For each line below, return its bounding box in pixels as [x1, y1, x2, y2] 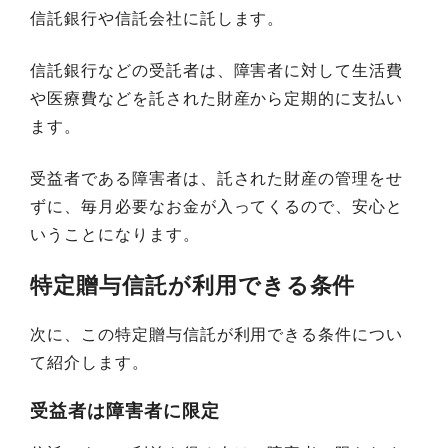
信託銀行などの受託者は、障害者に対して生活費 [30, 59, 404, 80]
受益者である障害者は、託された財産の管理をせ [30, 167, 404, 188]
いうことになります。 [30, 223, 200, 244]
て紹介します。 [30, 351, 149, 372]
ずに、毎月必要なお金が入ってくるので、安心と [30, 195, 404, 216]
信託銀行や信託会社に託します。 [30, 7, 285, 28]
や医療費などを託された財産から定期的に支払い [30, 87, 404, 108]
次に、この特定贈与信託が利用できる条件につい [30, 323, 404, 344]
